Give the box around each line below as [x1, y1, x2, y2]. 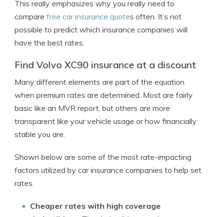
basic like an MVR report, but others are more [15, 103, 170, 113]
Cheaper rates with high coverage [30, 201, 161, 211]
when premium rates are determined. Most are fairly [15, 90, 193, 100]
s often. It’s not [130, 12, 182, 21]
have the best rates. [15, 38, 84, 47]
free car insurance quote [46, 12, 130, 21]
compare [15, 12, 46, 21]
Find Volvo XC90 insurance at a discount [15, 59, 196, 71]
